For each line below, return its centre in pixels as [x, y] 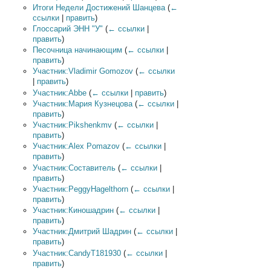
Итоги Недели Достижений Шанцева [99, 7]
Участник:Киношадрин [73, 211]
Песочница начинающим [78, 50]
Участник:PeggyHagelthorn [81, 189]
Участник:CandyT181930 [77, 253]
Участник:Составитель [74, 168]
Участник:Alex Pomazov [77, 146]
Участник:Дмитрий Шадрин [82, 232]
